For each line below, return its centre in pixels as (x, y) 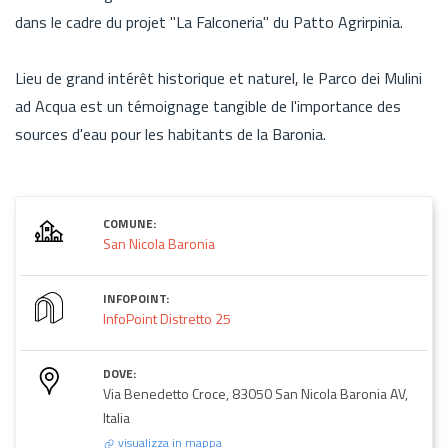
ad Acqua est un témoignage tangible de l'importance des (208, 105)
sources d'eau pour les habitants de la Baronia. (170, 133)
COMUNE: (129, 223)
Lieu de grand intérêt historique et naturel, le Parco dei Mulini (218, 77)
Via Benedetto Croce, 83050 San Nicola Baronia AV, (255, 393)
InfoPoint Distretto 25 (167, 318)
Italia (116, 417)
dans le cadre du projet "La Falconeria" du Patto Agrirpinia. (209, 21)
